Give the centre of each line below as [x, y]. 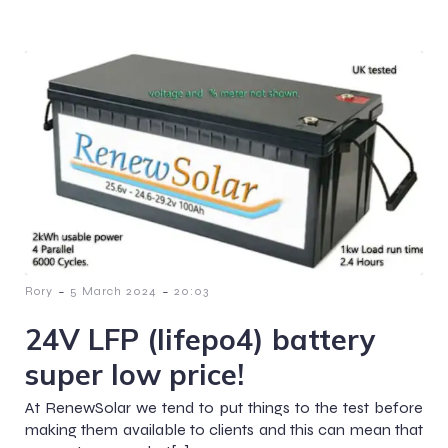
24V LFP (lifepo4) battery [200, 338]
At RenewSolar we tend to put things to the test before [224, 407]
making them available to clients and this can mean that [224, 429]
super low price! [134, 373]
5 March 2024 [113, 290]
